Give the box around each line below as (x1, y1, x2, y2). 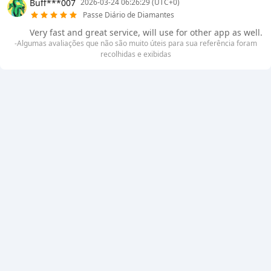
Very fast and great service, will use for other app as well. (29, 27, 263, 38)
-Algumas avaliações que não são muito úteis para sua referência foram (14, 38, 257, 48)
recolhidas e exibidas (100, 49, 171, 59)
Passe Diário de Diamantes (82, 10, 174, 20)
